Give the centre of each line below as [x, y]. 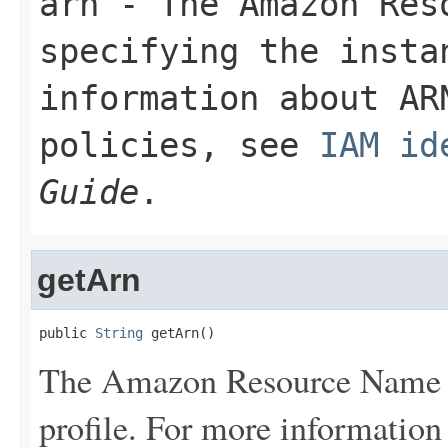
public [67, 333]
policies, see [179, 145]
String [119, 333]
